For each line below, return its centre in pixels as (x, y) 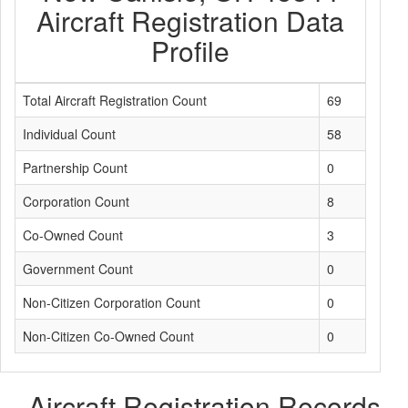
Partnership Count (75, 168)
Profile (190, 51)
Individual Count (69, 134)
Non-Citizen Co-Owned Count (108, 336)
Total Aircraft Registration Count (115, 100)
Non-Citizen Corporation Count (112, 302)
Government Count (78, 269)
